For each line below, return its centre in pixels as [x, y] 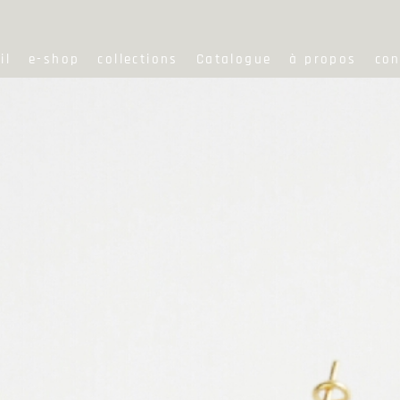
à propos [323, 59]
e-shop [54, 59]
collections [138, 59]
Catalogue [234, 59]
